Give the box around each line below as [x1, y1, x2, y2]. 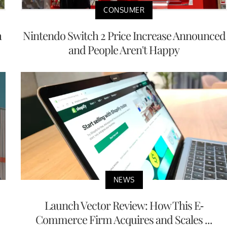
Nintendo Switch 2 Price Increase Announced [22, 28, 225, 44]
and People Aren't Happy [68, 42, 179, 58]
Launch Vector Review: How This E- [45, 198, 203, 213]
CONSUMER [103, 6, 144, 15]
